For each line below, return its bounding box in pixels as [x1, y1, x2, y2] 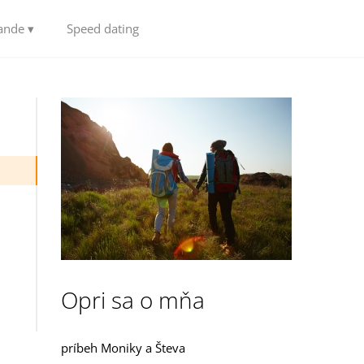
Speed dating [67, 20, 139, 37]
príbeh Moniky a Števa [61, 340, 186, 356]
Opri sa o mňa [61, 284, 206, 315]
